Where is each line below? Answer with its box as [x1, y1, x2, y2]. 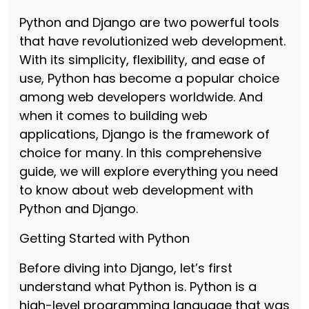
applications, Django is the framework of [19, 126, 270, 143]
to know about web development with [19, 181, 253, 199]
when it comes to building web [19, 107, 208, 124]
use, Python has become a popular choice [19, 70, 279, 87]
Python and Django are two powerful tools [19, 14, 279, 31]
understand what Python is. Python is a [19, 278, 257, 295]
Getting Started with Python [19, 230, 190, 247]
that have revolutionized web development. [19, 32, 286, 50]
